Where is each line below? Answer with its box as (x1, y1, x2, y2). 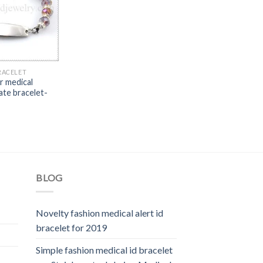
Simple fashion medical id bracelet (36, 244, 173, 256)
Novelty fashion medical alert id (36, 207, 163, 219)
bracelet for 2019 (36, 222, 107, 234)
